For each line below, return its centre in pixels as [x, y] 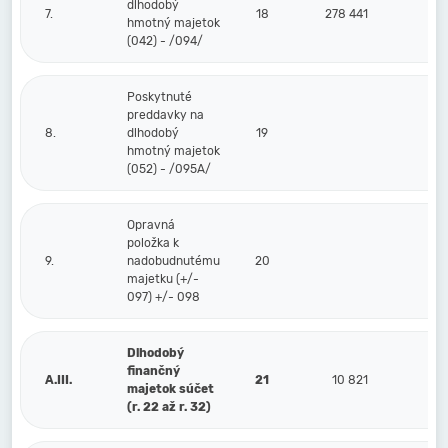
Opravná [151, 225]
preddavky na [165, 115]
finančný [153, 371]
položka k [153, 243]
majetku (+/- [163, 279]
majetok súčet [170, 389]
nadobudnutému [173, 261]
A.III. [58, 380]
